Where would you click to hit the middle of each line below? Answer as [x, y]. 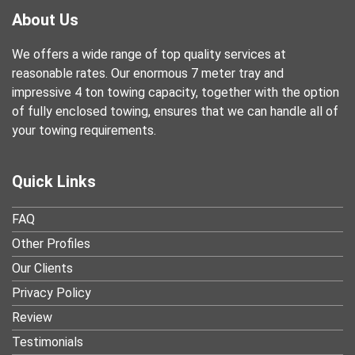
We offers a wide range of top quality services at [149, 54]
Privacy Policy [52, 292]
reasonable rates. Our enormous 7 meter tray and [148, 73]
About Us [45, 19]
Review [32, 317]
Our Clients [42, 268]
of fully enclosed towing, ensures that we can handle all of [175, 111]
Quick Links [54, 181]
